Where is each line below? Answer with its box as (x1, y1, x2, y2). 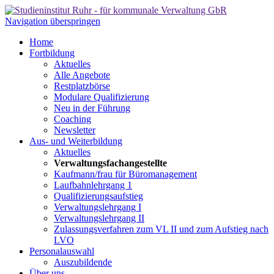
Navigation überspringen (5, 16, 100, 26)
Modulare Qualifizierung (54, 92, 149, 102)
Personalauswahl (29, 246, 94, 256)
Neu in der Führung (54, 103, 130, 113)
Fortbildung (29, 48, 75, 58)
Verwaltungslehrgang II (54, 213, 144, 223)
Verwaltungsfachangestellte (54, 158, 167, 168)
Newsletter (54, 125, 95, 135)
